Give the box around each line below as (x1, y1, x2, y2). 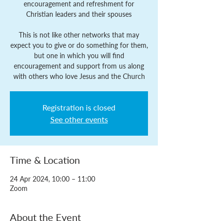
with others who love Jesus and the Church (13, 72, 145, 80)
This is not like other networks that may (19, 31, 139, 39)
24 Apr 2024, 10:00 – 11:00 (10, 175, 95, 183)
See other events (50, 114, 108, 124)
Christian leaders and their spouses (26, 10, 132, 18)
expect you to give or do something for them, (10, 41, 148, 49)
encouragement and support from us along (14, 62, 144, 70)
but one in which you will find (34, 51, 124, 60)
